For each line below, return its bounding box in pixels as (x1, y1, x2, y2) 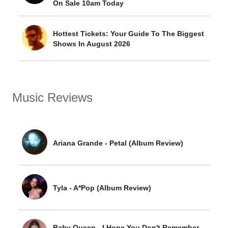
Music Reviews (12, 91, 93, 104)
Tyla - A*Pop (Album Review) (53, 184, 151, 192)
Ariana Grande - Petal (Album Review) (53, 139, 183, 147)
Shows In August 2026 (53, 40, 130, 48)
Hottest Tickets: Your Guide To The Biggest (53, 30, 204, 38)
